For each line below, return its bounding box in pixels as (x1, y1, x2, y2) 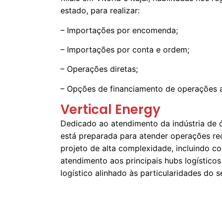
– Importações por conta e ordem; (60, 44, 189, 55)
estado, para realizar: (60, 5, 140, 16)
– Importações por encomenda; (60, 25, 178, 35)
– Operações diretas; (60, 64, 138, 74)
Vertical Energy (60, 101, 161, 119)
